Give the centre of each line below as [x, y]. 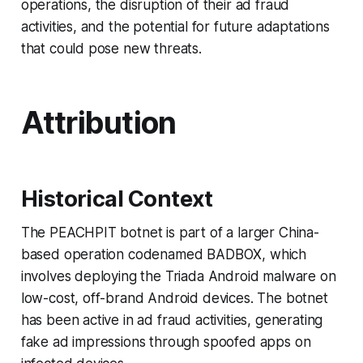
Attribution [98, 122]
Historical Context [117, 199]
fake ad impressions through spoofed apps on [166, 342]
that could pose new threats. [111, 48]
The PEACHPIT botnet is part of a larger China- [170, 232]
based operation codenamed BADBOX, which [164, 254]
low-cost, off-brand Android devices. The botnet [174, 298]
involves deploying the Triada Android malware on [178, 276]
